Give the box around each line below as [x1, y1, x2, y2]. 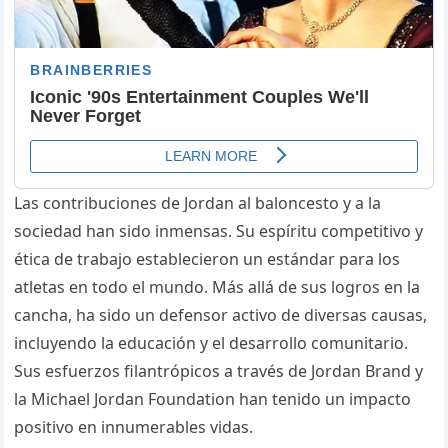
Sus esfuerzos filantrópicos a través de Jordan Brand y [14, 360, 424, 383]
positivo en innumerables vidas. [14, 416, 254, 439]
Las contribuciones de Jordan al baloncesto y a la [14, 192, 382, 215]
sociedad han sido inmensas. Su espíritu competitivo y [14, 220, 424, 243]
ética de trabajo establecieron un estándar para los [14, 248, 401, 271]
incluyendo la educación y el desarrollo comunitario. [14, 332, 409, 355]
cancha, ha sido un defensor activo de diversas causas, [14, 304, 428, 327]
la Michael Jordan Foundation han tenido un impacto [14, 388, 412, 411]
